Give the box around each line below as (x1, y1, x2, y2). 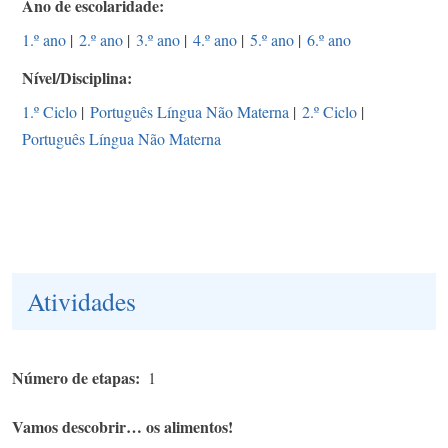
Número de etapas (12, 365, 135, 389)
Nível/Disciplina (22, 65, 127, 89)
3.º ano (136, 28, 180, 50)
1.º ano (22, 28, 66, 50)
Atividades (27, 283, 136, 318)
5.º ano (250, 28, 294, 50)
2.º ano (79, 28, 123, 50)
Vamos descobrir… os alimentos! (12, 414, 233, 438)
